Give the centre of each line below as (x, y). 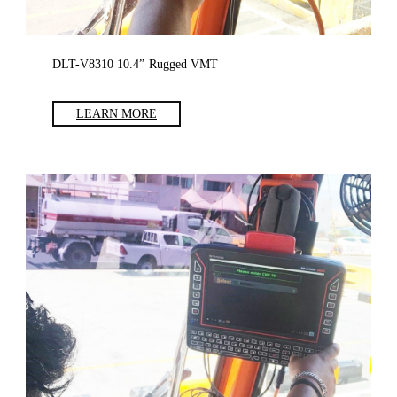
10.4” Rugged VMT (168, 64)
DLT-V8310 (85, 64)
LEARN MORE (117, 113)
